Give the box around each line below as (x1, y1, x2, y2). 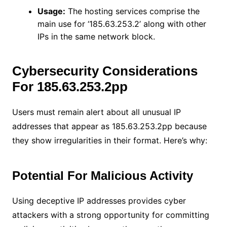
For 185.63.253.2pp (12, 79, 128, 94)
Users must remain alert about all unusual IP (12, 106, 181, 117)
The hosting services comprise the (65, 6, 200, 16)
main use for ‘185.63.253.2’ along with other (37, 18, 206, 29)
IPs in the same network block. (37, 31, 160, 42)
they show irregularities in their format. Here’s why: (12, 135, 210, 145)
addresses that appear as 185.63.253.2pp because (12, 121, 207, 131)
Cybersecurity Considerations (12, 63, 198, 79)
